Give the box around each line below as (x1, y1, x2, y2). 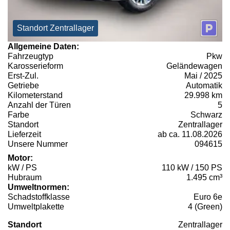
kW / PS (8, 163, 37, 172)
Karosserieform (8, 62, 63, 71)
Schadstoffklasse (8, 193, 70, 202)
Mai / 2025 (184, 71, 222, 81)
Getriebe (8, 81, 39, 90)
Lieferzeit (8, 130, 41, 139)
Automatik (186, 81, 222, 90)
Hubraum (8, 173, 42, 182)
